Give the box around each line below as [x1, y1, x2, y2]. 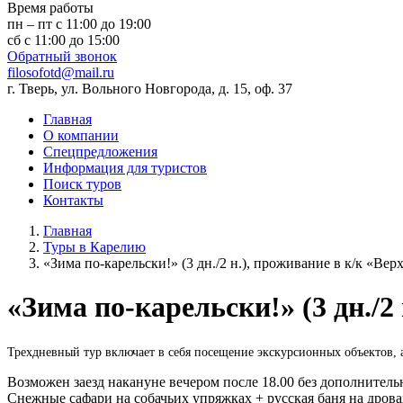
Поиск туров [43, 176, 121, 192]
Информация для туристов [43, 160, 207, 175]
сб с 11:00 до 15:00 [7, 32, 120, 48]
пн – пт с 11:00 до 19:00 [7, 16, 151, 31]
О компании [43, 128, 119, 143]
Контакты [43, 193, 103, 208]
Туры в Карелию [43, 239, 146, 255]
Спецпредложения [43, 144, 157, 159]
